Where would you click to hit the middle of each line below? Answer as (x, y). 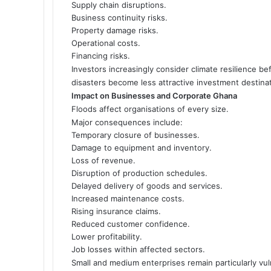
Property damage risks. (115, 30)
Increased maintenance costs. (128, 198)
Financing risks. (101, 55)
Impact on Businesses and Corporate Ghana (154, 95)
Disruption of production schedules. (139, 173)
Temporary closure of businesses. (135, 135)
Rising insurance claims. (116, 211)
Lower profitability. (107, 236)
